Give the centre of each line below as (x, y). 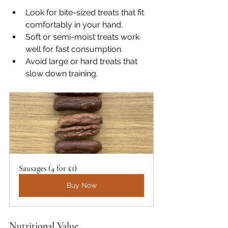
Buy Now (81, 185)
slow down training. (62, 74)
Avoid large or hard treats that (82, 61)
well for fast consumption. (74, 49)
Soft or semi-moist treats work (83, 37)
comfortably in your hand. (74, 25)
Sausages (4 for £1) (48, 168)
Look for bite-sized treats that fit (86, 12)
